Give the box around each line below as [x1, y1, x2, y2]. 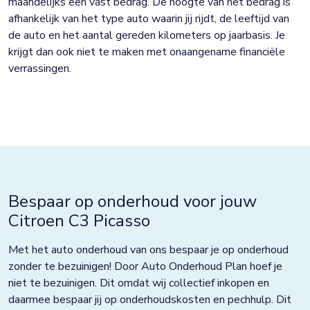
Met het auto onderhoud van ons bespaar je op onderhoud [8, 241, 289, 257]
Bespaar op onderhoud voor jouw [8, 190, 257, 212]
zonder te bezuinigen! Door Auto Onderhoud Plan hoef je [8, 258, 282, 274]
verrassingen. [8, 60, 71, 76]
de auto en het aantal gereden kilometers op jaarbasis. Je [8, 27, 285, 43]
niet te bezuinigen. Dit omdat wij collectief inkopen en [8, 275, 269, 291]
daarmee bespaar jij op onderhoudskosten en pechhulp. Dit [8, 291, 291, 307]
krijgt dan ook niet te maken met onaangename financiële [8, 44, 285, 60]
